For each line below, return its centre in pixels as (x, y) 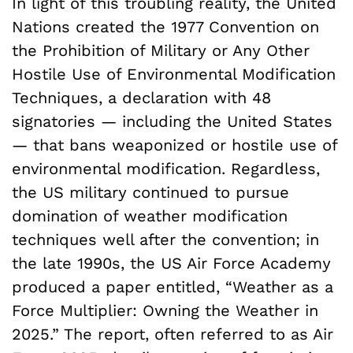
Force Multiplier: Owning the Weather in (165, 310)
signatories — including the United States (172, 121)
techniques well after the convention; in (165, 239)
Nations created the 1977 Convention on (165, 26)
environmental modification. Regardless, (166, 168)
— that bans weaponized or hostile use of (175, 145)
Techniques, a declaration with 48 (141, 97)
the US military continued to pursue (150, 192)
